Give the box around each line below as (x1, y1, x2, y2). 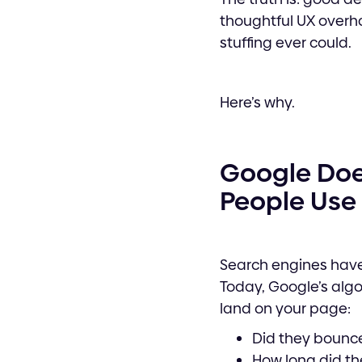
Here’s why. (220, 92, 295, 113)
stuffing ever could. (220, 32, 351, 53)
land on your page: (220, 298, 351, 319)
